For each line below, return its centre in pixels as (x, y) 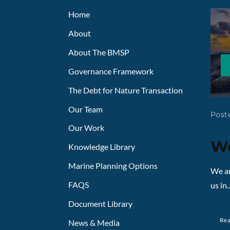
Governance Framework (111, 71)
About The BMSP (99, 52)
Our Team (85, 109)
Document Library (100, 204)
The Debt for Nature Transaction (126, 90)
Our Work (86, 128)
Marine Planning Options (113, 166)
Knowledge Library (102, 147)
